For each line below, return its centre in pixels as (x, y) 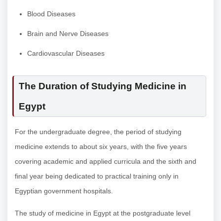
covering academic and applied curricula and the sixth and (106, 162)
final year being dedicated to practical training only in (97, 176)
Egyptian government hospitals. (64, 191)
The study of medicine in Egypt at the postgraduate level (103, 213)
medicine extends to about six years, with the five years (101, 147)
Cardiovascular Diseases (66, 54)
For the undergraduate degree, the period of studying (98, 132)
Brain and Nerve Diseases (68, 34)
